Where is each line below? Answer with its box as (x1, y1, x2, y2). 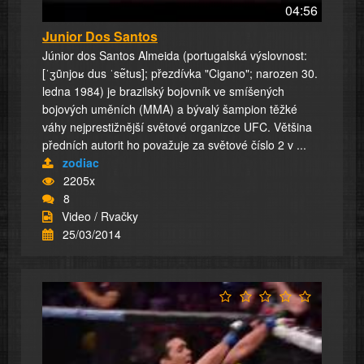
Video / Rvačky (62, 207, 138, 224)
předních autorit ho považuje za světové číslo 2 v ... (42, 136, 306, 153)
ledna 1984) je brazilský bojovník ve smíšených (42, 82, 284, 99)
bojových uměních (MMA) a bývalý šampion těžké (42, 100, 297, 117)
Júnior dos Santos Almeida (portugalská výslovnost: (42, 46, 307, 63)
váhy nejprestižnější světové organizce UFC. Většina (42, 118, 312, 135)
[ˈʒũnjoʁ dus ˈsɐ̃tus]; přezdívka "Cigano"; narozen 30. (42, 64, 318, 81)
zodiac (63, 154, 99, 171)
